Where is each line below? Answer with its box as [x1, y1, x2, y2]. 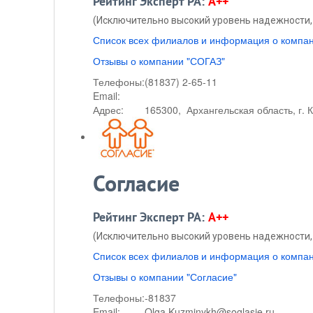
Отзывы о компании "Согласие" [93, 270, 237, 284]
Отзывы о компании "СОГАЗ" [93, 54, 225, 68]
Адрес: [93, 103, 124, 117]
